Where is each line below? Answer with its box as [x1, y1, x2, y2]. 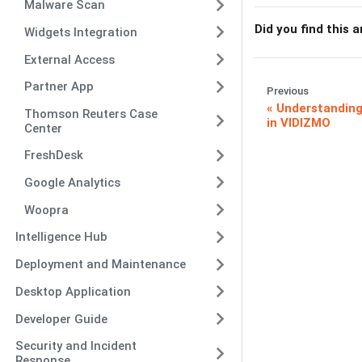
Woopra [24, 202, 69, 217]
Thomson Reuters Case [24, 106, 158, 121]
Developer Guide [15, 311, 107, 326]
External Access [24, 52, 115, 67]
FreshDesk [24, 148, 83, 162]
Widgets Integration [24, 24, 137, 40]
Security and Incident [15, 338, 137, 353]
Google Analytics [24, 175, 120, 190]
